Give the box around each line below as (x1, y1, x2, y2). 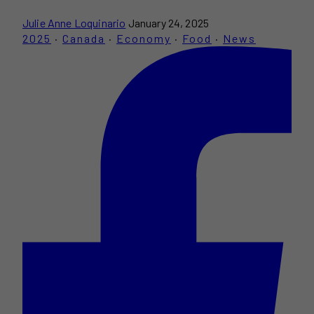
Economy (116, 31, 171, 45)
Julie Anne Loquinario (22, 15, 126, 29)
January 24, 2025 (128, 15, 210, 29)
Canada (62, 31, 105, 45)
